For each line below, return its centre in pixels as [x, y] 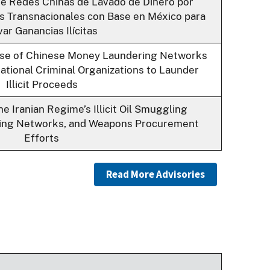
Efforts [42, 138]
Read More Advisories [155, 174]
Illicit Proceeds [42, 85]
